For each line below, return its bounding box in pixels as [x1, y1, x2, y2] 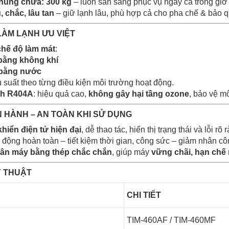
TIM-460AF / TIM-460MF [127, 216, 216, 224]
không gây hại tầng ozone [88, 89, 189, 98]
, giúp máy [112, 148, 151, 156]
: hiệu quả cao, [33, 89, 88, 98]
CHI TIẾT [127, 191, 161, 199]
